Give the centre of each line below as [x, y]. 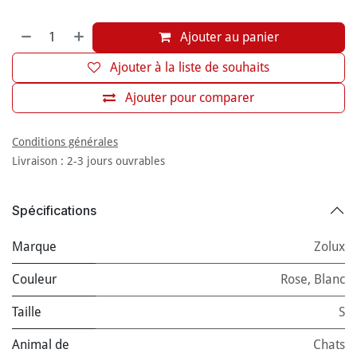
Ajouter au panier [228, 37]
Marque [34, 247]
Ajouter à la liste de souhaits [190, 68]
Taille [27, 312]
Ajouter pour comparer [190, 98]
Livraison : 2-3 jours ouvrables [88, 161]
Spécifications [54, 210]
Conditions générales [65, 142]
